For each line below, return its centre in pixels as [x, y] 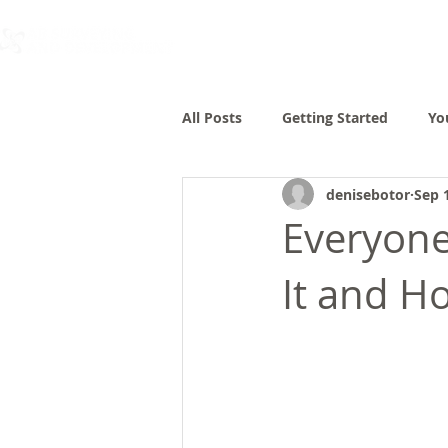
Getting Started [335, 117]
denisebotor [368, 194]
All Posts [212, 117]
